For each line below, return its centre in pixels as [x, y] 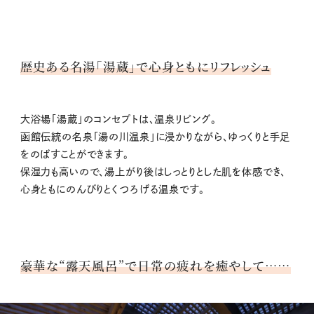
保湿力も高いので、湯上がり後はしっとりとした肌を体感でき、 [153, 171]
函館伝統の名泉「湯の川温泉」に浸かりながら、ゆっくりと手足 [155, 136]
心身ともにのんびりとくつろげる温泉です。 [112, 189]
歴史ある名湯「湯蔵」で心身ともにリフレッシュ [146, 66]
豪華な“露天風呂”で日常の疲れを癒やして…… [156, 265]
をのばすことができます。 [74, 154]
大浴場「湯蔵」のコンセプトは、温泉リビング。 [118, 119]
